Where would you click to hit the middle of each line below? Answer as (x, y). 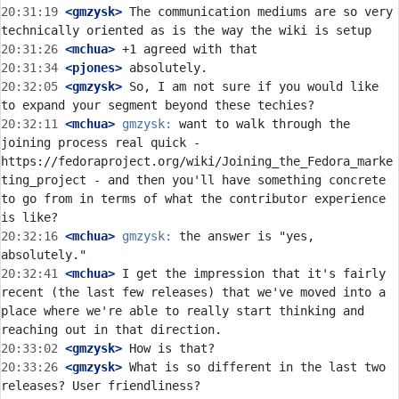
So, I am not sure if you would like (250, 86)
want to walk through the (261, 124)
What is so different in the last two (254, 367)
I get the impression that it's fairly (250, 273)
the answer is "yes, (243, 236)
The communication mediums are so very (257, 12)
